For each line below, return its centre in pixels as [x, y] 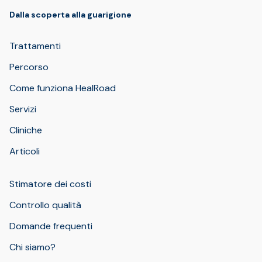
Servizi [23, 109]
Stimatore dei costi [50, 184]
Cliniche [26, 130]
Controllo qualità [45, 205]
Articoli [25, 151]
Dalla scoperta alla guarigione [70, 15]
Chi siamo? [32, 247]
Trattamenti [35, 46]
